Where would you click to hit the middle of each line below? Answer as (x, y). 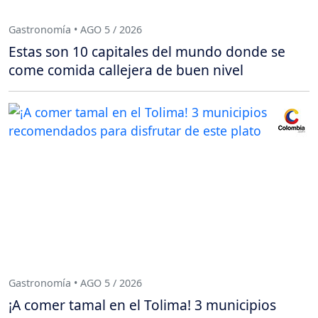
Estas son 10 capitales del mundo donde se (147, 51)
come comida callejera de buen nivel (126, 70)
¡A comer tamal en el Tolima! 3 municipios (142, 305)
